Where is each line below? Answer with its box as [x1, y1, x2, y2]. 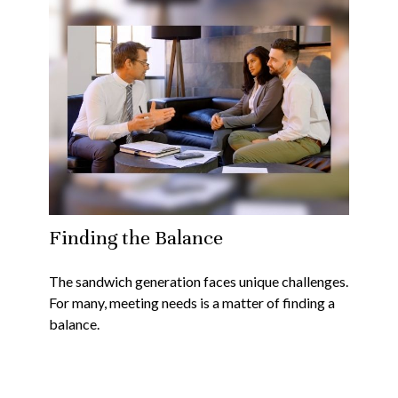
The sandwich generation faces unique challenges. [49, 272, 348, 290]
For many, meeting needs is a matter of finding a [49, 293, 335, 311]
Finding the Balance [49, 225, 223, 250]
